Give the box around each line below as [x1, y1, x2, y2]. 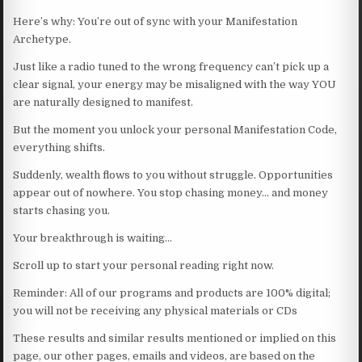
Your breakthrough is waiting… [13, 231, 173, 244]
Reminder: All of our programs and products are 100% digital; [13, 286, 331, 299]
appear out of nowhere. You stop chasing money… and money [13, 186, 329, 199]
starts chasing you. [13, 204, 111, 217]
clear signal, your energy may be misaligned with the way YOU [13, 78, 337, 90]
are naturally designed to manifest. [13, 95, 194, 108]
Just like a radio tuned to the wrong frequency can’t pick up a [13, 60, 330, 73]
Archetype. [13, 32, 72, 45]
